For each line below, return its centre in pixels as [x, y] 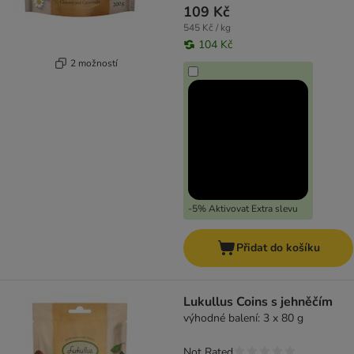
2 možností [94, 63]
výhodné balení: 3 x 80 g [243, 318]
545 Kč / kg [207, 28]
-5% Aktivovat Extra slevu [243, 209]
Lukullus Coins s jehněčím [258, 302]
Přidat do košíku [278, 248]
